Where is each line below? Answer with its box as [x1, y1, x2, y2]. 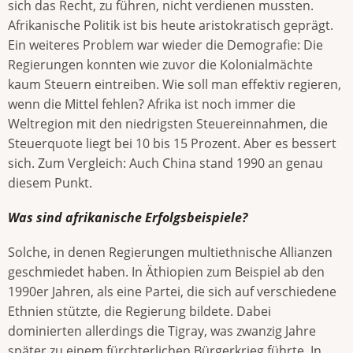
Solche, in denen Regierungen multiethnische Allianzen [8, 243, 333, 261]
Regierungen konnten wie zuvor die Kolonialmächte [8, 55, 313, 73]
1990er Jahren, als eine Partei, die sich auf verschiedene [8, 282, 336, 300]
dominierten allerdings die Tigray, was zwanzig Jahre [8, 321, 316, 340]
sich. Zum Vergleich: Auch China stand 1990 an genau [8, 154, 323, 172]
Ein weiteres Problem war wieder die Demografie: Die [8, 35, 323, 54]
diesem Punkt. [8, 173, 92, 191]
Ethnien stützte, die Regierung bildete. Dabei [8, 302, 271, 320]
